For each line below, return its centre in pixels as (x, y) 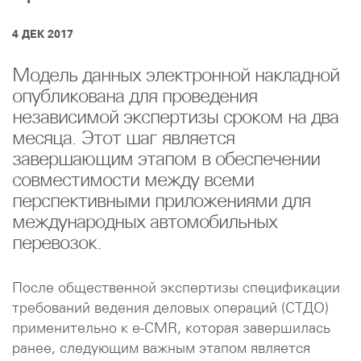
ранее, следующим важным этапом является (161, 347)
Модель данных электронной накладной (176, 74)
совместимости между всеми (133, 179)
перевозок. (57, 242)
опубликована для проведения (135, 95)
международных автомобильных (145, 221)
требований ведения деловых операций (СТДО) (170, 307)
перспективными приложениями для (161, 200)
